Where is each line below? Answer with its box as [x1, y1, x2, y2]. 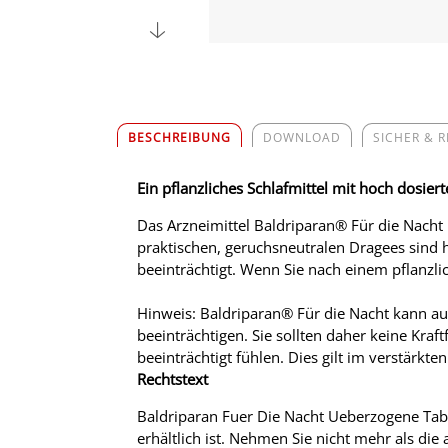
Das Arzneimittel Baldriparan [137, 215, 335, 236]
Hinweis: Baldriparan [137, 303, 281, 324]
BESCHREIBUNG [128, 129, 231, 147]
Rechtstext [137, 369, 208, 390]
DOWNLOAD [263, 129, 341, 147]
